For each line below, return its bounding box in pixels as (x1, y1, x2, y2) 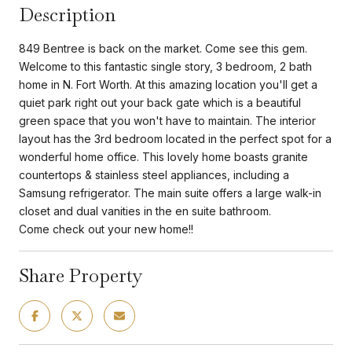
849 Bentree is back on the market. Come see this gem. (19, 41, 307, 55)
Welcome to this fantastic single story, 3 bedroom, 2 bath (19, 59, 312, 73)
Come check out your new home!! (19, 222, 193, 236)
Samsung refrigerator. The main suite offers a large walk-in (19, 185, 321, 200)
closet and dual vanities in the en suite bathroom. (19, 203, 271, 218)
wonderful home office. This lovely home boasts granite (19, 149, 308, 163)
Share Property (19, 262, 143, 288)
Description (19, 2, 115, 27)
